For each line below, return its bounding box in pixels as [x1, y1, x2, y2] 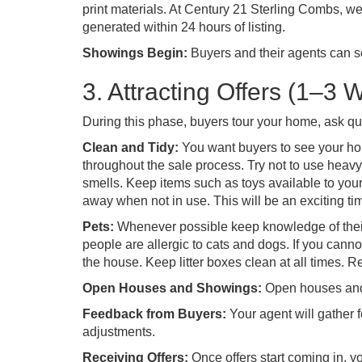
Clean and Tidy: [82, 141, 179, 154]
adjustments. [82, 325, 155, 339]
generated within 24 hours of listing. [82, 20, 285, 34]
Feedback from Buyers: [82, 307, 226, 321]
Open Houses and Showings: [82, 281, 262, 295]
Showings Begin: [82, 46, 191, 60]
